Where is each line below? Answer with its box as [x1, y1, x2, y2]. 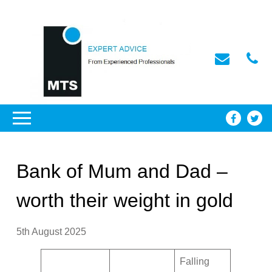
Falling [180, 256, 210, 267]
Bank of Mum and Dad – [16, 160, 228, 183]
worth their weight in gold [16, 189, 234, 212]
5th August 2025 [16, 226, 87, 237]
